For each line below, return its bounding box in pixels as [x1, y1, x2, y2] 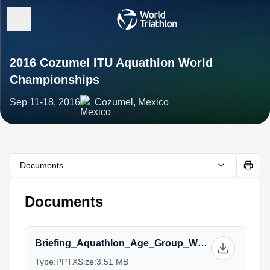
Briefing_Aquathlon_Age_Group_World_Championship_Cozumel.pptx [198, 238, 207, 248]
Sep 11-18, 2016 [10, 97, 80, 107]
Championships [10, 73, 99, 86]
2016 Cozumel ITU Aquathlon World [10, 56, 213, 69]
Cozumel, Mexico [95, 97, 169, 107]
